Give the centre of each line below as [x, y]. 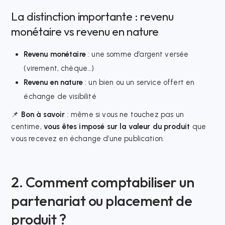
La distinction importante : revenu [92, 17]
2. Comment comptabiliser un [103, 182]
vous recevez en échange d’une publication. [88, 138]
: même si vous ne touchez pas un [124, 114]
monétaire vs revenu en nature [85, 32]
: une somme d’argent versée [137, 54]
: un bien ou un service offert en [139, 83]
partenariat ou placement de [102, 200]
